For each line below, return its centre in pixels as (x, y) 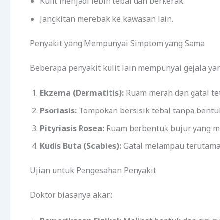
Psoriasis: (58, 111)
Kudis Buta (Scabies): (81, 146)
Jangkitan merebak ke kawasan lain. (107, 18)
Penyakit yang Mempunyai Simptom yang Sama (117, 43)
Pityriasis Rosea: (72, 128)
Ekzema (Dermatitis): (82, 93)
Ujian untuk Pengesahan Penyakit (93, 171)
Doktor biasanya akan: (71, 195)
